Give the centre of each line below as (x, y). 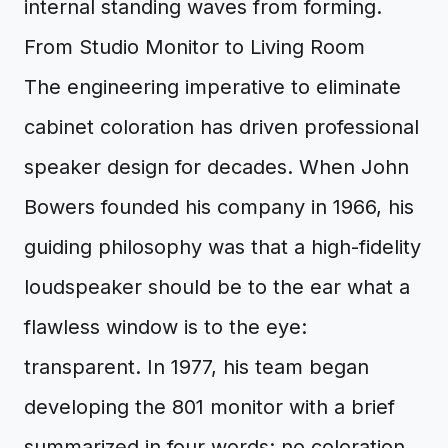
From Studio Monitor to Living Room (194, 47)
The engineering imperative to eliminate (212, 87)
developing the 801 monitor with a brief (209, 407)
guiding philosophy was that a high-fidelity (222, 247)
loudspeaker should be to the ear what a (217, 287)
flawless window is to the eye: (165, 327)
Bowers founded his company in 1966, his (219, 207)
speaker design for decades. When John (216, 167)
